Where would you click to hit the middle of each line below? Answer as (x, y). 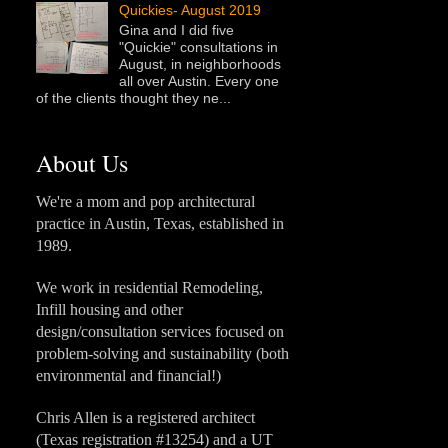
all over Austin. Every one (198, 80)
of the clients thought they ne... (133, 97)
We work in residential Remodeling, (149, 287)
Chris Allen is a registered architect (145, 417)
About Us (82, 162)
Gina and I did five (176, 29)
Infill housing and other (109, 309)
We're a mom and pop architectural (145, 201)
